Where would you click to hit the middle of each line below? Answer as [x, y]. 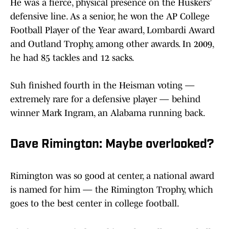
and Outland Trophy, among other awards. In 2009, [112, 44]
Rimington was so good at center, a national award [112, 176]
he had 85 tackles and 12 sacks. [72, 58]
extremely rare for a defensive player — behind [105, 99]
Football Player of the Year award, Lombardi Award [112, 30]
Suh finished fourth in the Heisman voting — [102, 86]
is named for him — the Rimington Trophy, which [112, 190]
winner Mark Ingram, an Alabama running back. [108, 113]
